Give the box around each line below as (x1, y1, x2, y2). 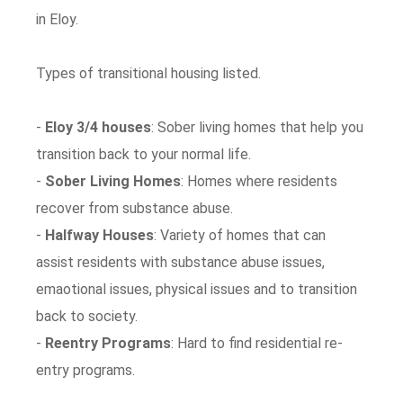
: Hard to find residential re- (171, 335, 344, 352)
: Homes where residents (181, 173, 338, 190)
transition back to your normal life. (36, 146, 252, 163)
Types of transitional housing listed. (36, 65, 262, 82)
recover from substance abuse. (36, 200, 234, 217)
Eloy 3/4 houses (45, 119, 152, 136)
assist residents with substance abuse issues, (36, 254, 326, 271)
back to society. (36, 308, 139, 325)
